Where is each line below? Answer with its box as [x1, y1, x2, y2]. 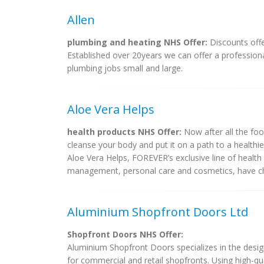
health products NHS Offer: [67, 126, 181, 137]
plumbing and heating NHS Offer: [67, 37, 207, 48]
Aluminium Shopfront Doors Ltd [67, 204, 248, 220]
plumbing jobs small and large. [67, 62, 183, 74]
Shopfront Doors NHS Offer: [67, 229, 183, 240]
